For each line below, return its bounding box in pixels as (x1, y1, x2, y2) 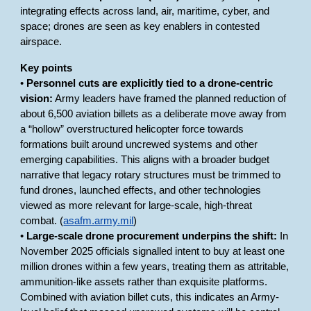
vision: (20, 93, 53, 104)
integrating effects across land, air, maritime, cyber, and (20, 6, 270, 17)
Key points (20, 62, 73, 74)
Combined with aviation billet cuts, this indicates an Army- (20, 292, 280, 303)
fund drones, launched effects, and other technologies (20, 185, 262, 196)
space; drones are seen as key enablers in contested (20, 21, 260, 32)
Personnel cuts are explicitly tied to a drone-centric (26, 78, 274, 89)
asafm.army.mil (63, 215, 134, 226)
